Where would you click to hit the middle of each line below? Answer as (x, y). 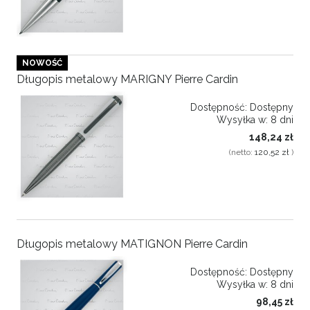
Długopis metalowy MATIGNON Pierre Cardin (132, 244)
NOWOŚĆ (42, 63)
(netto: (242, 153)
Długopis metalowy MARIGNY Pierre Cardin (127, 80)
